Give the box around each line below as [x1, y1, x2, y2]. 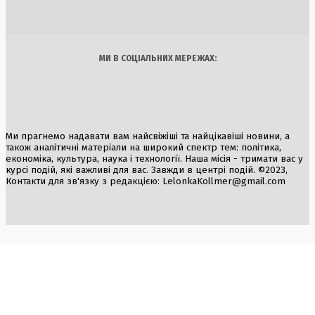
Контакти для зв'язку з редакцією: [6, 176, 162, 188]
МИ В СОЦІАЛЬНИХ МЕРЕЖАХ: [98, 53, 217, 64]
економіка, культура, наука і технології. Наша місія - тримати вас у [6, 153, 303, 165]
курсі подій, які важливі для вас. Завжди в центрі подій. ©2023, [6, 165, 288, 176]
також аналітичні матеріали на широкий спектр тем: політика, [6, 142, 281, 154]
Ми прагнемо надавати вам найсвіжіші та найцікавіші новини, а [6, 131, 290, 143]
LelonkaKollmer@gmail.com [162, 176, 285, 188]
